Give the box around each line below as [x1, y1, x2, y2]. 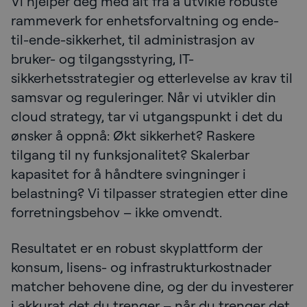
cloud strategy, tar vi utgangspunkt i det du [11, 108, 283, 125]
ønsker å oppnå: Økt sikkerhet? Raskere [11, 127, 255, 144]
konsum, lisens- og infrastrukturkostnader [11, 258, 271, 275]
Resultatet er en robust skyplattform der [11, 239, 262, 256]
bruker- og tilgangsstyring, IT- [11, 50, 194, 67]
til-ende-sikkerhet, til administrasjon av [11, 31, 255, 48]
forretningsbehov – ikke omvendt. [11, 204, 222, 221]
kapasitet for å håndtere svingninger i [11, 165, 246, 182]
